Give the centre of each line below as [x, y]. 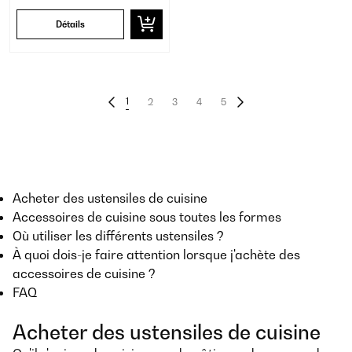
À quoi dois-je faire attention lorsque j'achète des [156, 255]
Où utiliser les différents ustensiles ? [118, 236]
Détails [70, 24]
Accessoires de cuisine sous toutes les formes [147, 217]
